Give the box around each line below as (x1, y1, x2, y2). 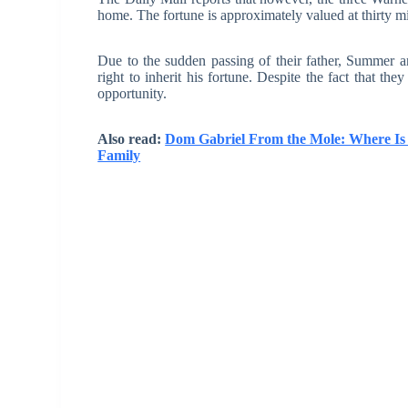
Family (97, 147, 141, 163)
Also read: (97, 130, 166, 147)
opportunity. (97, 85, 168, 101)
